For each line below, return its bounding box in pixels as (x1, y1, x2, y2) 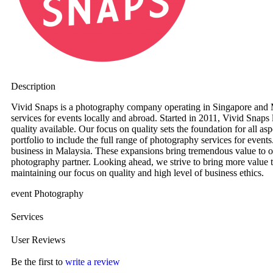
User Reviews (11, 234, 65, 245)
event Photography (11, 188, 83, 199)
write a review (65, 256, 120, 267)
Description (11, 80, 55, 91)
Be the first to (11, 256, 65, 267)
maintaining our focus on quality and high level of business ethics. (11, 167, 264, 178)
